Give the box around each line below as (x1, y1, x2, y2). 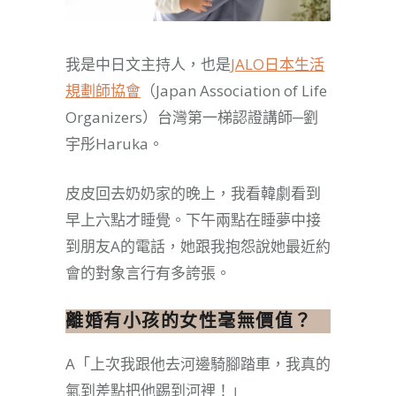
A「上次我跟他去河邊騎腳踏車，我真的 (65, 353, 331, 374)
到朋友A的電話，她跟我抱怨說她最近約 (65, 235, 331, 256)
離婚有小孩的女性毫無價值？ (65, 309, 313, 331)
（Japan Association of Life (141, 80, 327, 101)
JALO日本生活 (231, 53, 324, 74)
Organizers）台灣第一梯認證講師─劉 (65, 106, 318, 127)
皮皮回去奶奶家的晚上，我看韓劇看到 (65, 182, 321, 203)
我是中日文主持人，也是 (65, 53, 231, 74)
